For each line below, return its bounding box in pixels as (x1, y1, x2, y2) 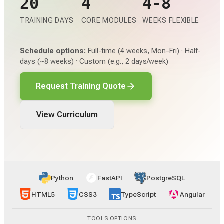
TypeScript (120, 190, 156, 198)
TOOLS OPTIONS (87, 215, 136, 222)
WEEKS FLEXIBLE (142, 16, 200, 24)
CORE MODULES (81, 16, 137, 24)
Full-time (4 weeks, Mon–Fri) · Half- (86, 46, 201, 55)
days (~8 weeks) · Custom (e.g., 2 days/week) (20, 57, 168, 66)
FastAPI (97, 173, 122, 182)
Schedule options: (20, 46, 86, 55)
